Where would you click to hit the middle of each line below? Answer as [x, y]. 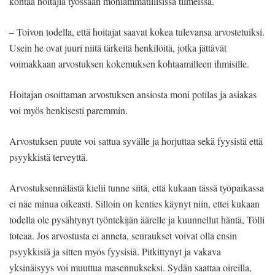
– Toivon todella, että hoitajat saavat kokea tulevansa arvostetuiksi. [137, 32]
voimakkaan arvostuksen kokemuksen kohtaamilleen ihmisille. [129, 64]
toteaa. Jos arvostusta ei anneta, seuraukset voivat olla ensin [123, 236]
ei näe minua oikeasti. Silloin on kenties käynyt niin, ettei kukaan [134, 204]
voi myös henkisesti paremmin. [68, 110]
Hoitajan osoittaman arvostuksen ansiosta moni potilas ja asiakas [133, 95]
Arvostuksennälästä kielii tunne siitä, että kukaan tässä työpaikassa [137, 188]
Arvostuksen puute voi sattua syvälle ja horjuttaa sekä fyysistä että [136, 141]
